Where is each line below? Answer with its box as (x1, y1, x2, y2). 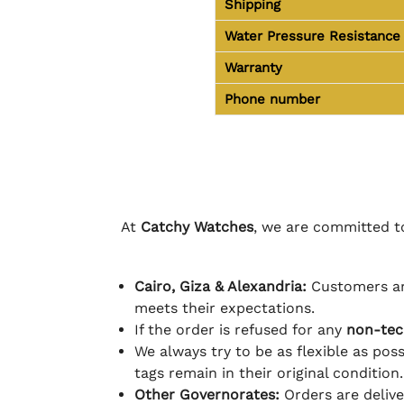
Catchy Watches (141, 217, 253, 235)
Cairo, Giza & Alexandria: (133, 278, 307, 296)
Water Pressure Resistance (224, 27, 400, 44)
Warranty (224, 59, 282, 76)
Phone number (224, 90, 320, 107)
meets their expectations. (133, 299, 315, 317)
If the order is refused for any (133, 321, 346, 339)
